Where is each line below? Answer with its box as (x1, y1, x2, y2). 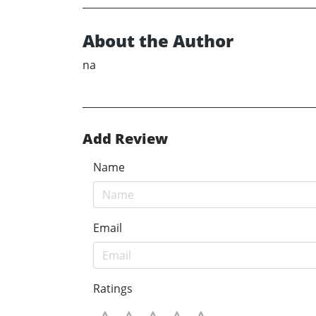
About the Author (83, 28, 233, 52)
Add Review (83, 128, 168, 148)
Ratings (93, 280, 133, 296)
